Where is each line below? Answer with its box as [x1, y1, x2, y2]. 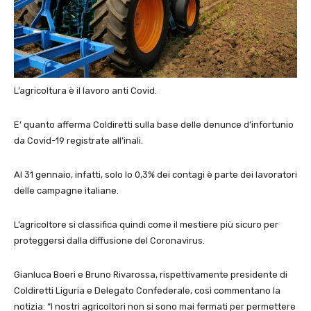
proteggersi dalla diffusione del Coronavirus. [14, 235, 205, 246]
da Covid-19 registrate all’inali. [14, 135, 143, 146]
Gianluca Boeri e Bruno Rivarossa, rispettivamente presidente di [14, 269, 287, 280]
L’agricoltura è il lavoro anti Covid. [14, 85, 157, 96]
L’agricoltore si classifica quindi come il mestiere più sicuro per [14, 219, 278, 230]
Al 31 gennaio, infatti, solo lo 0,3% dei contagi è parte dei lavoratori [14, 169, 297, 180]
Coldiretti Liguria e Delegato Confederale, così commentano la [14, 285, 280, 296]
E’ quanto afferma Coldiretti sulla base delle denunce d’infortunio [14, 119, 294, 130]
